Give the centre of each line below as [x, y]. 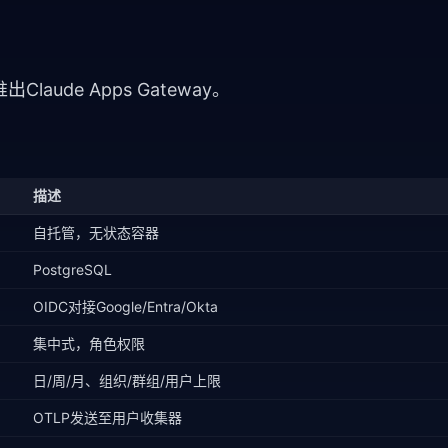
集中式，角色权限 [89, 343]
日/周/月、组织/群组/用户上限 [127, 380]
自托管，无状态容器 [96, 232]
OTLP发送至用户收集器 [107, 417]
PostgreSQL [72, 269]
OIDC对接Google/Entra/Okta [125, 306]
